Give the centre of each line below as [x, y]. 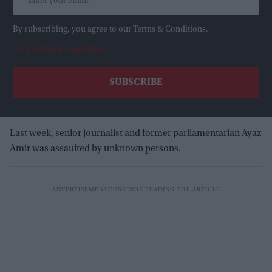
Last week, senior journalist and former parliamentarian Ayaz [135, 134]
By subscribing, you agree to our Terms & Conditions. [110, 30]
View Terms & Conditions [59, 50]
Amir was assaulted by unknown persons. [95, 149]
